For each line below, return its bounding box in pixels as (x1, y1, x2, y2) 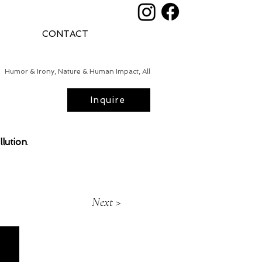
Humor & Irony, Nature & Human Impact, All (5, 67, 150, 75)
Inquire (89, 95, 126, 105)
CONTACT (42, 29, 89, 39)
